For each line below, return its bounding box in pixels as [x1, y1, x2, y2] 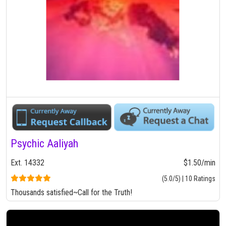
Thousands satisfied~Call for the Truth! [11, 188, 132, 198]
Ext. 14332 [11, 158, 44, 168]
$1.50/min [184, 158, 215, 168]
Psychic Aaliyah [11, 137, 78, 150]
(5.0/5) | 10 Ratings [162, 175, 215, 183]
